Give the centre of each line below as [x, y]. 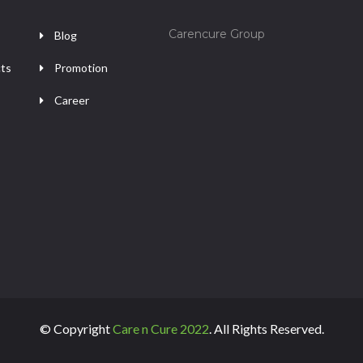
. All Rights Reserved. [266, 329]
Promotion [81, 68]
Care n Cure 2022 [160, 329]
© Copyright [76, 329]
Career [72, 100]
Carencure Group [217, 34]
